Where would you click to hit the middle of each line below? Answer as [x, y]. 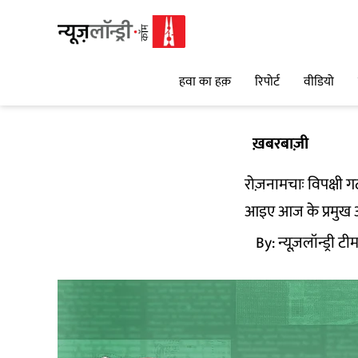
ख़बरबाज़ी [280, 144]
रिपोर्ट [267, 82]
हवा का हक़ [205, 82]
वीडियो [319, 82]
